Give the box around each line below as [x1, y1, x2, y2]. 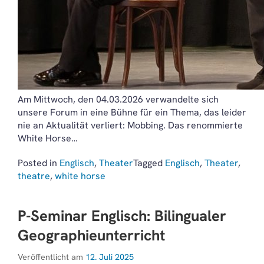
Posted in [18, 157, 60, 169]
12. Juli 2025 [85, 252, 134, 262]
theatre [18, 170, 50, 182]
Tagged [133, 157, 165, 169]
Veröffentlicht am [18, 252, 85, 262]
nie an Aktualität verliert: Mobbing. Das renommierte [18, 119, 243, 131]
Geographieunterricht [18, 225, 165, 245]
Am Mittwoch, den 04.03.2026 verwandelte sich [18, 93, 219, 105]
